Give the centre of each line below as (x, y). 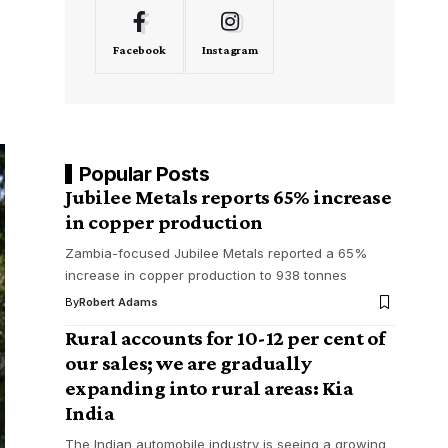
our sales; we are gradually (188, 363)
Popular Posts (144, 174)
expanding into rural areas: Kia (209, 388)
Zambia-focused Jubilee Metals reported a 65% (215, 253)
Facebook (139, 50)
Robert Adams (118, 302)
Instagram (229, 50)
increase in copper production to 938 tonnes (205, 275)
